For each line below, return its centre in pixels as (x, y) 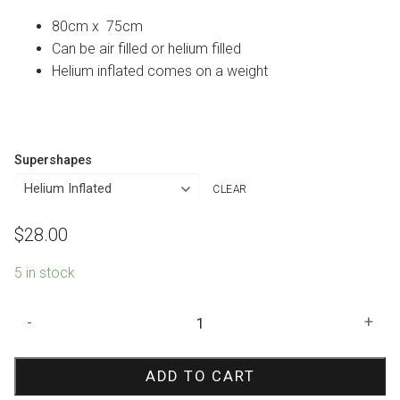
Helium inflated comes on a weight (159, 71)
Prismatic (43, 337)
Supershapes (53, 160)
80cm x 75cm (97, 27)
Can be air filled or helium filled (146, 49)
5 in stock (45, 273)
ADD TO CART (200, 377)
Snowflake (47, 314)
